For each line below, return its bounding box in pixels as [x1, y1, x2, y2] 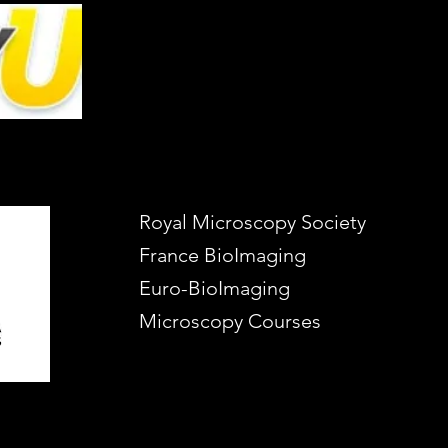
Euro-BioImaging [139, 276, 290, 300]
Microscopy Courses [139, 309, 321, 333]
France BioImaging [139, 243, 306, 267]
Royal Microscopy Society [139, 210, 366, 234]
